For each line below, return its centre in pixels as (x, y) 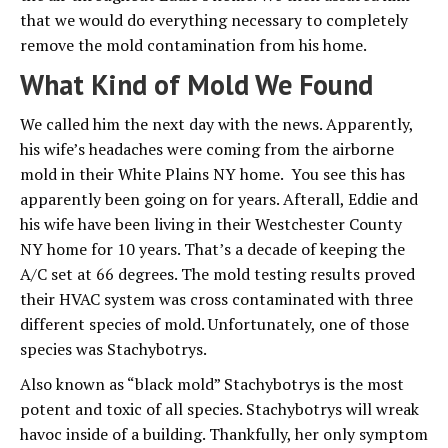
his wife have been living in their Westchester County (211, 224)
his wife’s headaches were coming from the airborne (207, 149)
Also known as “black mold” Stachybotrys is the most (212, 384)
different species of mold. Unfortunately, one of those (214, 324)
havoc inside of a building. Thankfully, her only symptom (224, 434)
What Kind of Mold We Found (196, 85)
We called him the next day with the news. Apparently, (216, 124)
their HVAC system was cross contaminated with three (216, 299)
